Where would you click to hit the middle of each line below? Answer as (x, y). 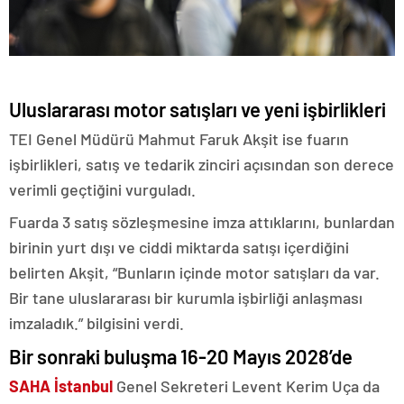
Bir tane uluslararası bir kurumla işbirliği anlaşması (186, 297)
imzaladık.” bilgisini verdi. (96, 322)
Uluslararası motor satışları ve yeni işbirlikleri (197, 109)
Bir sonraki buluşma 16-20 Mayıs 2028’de (181, 356)
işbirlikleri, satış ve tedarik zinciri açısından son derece (202, 164)
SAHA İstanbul (61, 386)
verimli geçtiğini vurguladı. (102, 189)
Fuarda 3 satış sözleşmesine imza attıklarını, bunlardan (202, 221)
